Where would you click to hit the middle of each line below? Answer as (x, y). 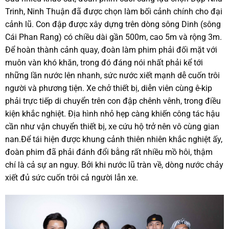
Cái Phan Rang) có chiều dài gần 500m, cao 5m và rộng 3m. (113, 37)
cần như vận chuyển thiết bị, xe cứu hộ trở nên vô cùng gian (112, 126)
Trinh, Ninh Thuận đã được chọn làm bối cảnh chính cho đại (114, 11)
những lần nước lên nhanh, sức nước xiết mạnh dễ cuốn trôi (112, 75)
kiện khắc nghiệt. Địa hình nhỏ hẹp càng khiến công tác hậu (112, 113)
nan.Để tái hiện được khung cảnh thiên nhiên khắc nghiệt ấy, (114, 139)
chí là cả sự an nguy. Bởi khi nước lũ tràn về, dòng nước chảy (114, 165)
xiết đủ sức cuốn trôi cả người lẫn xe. (72, 177)
